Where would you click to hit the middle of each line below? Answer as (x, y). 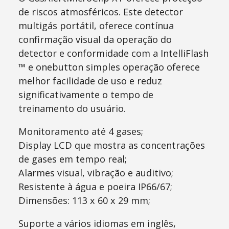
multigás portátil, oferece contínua (96, 26)
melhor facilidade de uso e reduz (90, 81)
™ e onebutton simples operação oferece (109, 67)
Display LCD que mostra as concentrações (111, 145)
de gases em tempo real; (72, 159)
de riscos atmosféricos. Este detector (100, 12)
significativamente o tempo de (86, 95)
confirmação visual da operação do (95, 40)
